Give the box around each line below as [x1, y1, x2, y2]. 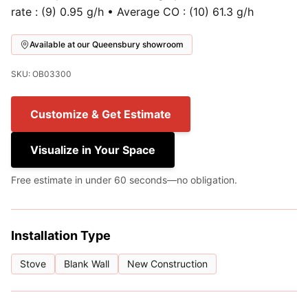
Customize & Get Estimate [30, 107, 171, 122]
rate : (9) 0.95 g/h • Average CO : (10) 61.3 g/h [11, 5, 254, 19]
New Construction [127, 258, 208, 270]
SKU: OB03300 [11, 69, 71, 80]
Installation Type [11, 228, 111, 243]
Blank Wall [64, 258, 109, 270]
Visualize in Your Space [30, 143, 155, 157]
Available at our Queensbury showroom [30, 39, 184, 50]
